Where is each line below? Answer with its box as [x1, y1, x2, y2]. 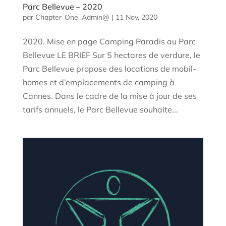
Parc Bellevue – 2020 [22, 2, 102, 12]
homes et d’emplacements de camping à [22, 77, 175, 88]
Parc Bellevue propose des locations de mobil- [22, 64, 196, 74]
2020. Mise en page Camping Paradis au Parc [22, 36, 196, 47]
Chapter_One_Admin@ [35, 13, 109, 22]
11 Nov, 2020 [115, 13, 157, 22]
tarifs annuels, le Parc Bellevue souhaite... [22, 104, 178, 115]
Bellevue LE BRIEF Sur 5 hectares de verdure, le [22, 50, 200, 61]
